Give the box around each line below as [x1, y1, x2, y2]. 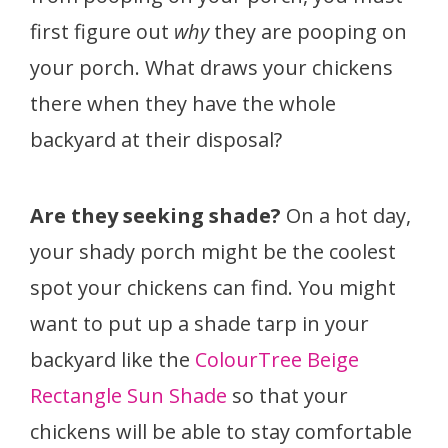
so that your [227, 381, 348, 409]
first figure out [30, 17, 174, 45]
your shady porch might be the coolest [30, 237, 396, 265]
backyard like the [30, 345, 195, 373]
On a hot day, [286, 201, 411, 229]
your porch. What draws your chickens [30, 53, 393, 81]
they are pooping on [209, 17, 407, 45]
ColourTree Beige [195, 345, 359, 373]
